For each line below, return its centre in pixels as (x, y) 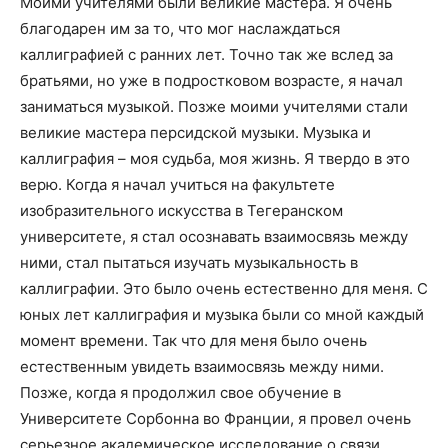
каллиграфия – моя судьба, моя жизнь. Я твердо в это (215, 159)
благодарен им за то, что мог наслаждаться (180, 29)
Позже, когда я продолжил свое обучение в (180, 393)
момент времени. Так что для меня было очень (193, 341)
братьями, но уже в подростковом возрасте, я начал (211, 81)
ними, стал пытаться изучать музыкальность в (189, 263)
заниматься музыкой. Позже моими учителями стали (214, 107)
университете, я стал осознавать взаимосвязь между (214, 237)
